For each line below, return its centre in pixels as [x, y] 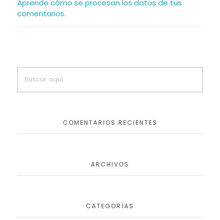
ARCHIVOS [110, 165]
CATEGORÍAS [110, 206]
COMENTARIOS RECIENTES [110, 123]
